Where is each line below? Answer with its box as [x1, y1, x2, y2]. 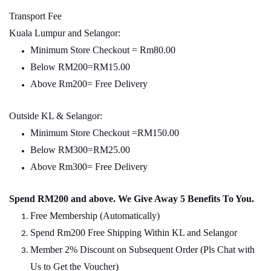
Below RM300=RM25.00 [30, 145, 132, 155]
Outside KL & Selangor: [9, 111, 102, 122]
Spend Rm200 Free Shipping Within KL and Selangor [30, 227, 237, 238]
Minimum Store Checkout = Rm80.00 [30, 45, 175, 56]
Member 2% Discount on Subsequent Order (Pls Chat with [30, 244, 255, 255]
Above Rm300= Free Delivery [30, 162, 148, 172]
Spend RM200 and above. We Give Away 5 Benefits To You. [9, 194, 254, 204]
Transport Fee [9, 11, 62, 22]
